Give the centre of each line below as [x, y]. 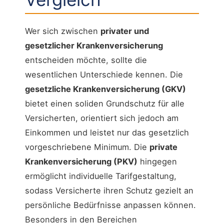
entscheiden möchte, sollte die [86, 60]
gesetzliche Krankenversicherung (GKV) [105, 89]
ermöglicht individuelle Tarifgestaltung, [101, 176]
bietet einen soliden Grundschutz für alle [105, 104]
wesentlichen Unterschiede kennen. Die [104, 75]
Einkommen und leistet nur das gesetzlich [107, 133]
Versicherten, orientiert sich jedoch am [102, 118]
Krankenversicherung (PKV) [81, 162]
